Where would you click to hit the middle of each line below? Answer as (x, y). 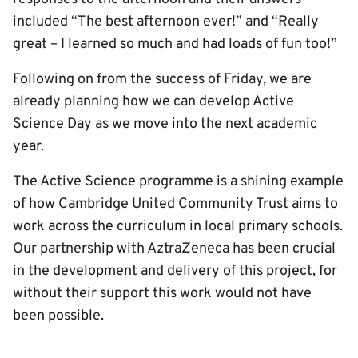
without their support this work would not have (162, 294)
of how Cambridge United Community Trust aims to (175, 204)
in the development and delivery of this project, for (175, 271)
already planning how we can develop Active (153, 102)
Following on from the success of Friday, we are (162, 80)
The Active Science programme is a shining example (178, 182)
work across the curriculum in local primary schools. (178, 227)
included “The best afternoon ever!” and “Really (166, 22)
